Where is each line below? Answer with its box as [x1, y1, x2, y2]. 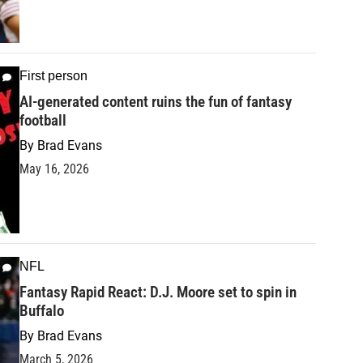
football [19, 110, 66, 130]
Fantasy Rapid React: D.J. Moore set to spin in [19, 282, 297, 301]
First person [19, 68, 88, 83]
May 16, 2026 [19, 160, 89, 177]
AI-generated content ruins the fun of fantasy [19, 92, 292, 111]
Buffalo [19, 301, 64, 320]
